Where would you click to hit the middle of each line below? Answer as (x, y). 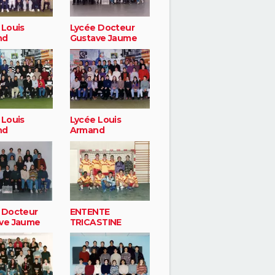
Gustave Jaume (103, 38)
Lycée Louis (95, 119)
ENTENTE (90, 211)
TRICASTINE (95, 222)
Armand (87, 130)
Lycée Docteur (102, 28)
